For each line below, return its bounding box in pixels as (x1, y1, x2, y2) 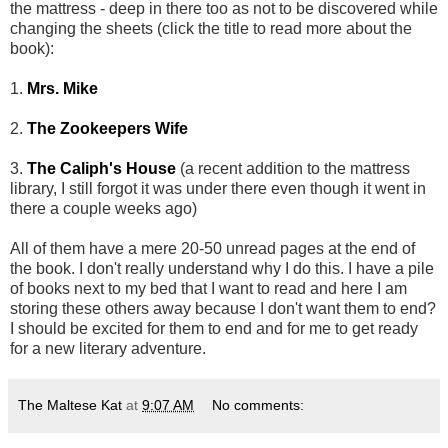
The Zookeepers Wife (27, 119, 188, 137)
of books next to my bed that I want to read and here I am (10, 279, 407, 297)
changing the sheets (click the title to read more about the (10, 19, 412, 37)
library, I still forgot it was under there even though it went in (10, 179, 426, 197)
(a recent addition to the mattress (176, 159, 410, 177)
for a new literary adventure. (10, 339, 206, 357)
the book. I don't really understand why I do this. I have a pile (10, 259, 434, 277)
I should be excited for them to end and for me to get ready (10, 319, 418, 337)
